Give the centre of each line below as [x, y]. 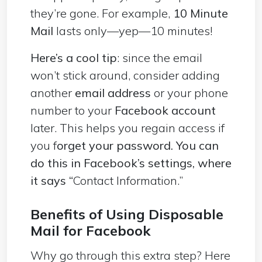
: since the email [160, 57]
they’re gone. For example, [102, 13]
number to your [73, 110]
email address [113, 92]
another [53, 92]
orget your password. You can [138, 145]
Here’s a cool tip [74, 57]
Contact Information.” [128, 180]
